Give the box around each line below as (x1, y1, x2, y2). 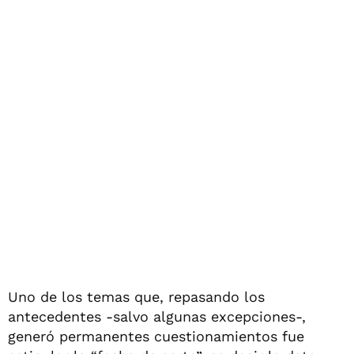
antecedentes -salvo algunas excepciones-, (8, 307, 306, 325)
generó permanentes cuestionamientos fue (8, 327, 304, 345)
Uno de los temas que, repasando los (8, 288, 265, 305)
